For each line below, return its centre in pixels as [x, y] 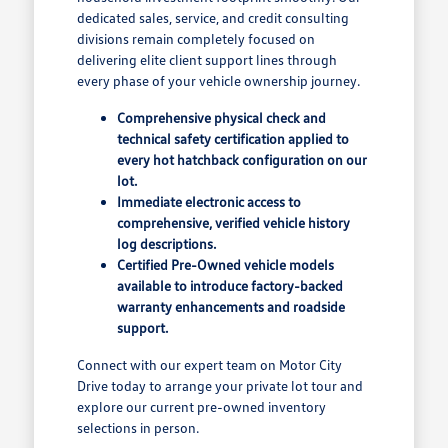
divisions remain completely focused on [195, 38]
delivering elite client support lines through [206, 59]
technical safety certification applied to [232, 138]
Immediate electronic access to [208, 201]
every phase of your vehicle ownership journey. [218, 80]
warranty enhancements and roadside [230, 306]
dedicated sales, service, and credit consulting [212, 17]
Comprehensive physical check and [221, 117]
